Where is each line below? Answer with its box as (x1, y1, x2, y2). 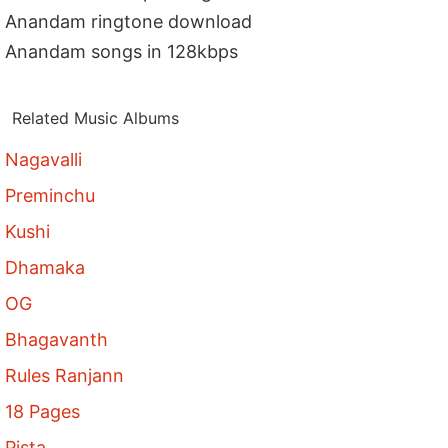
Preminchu (5, 184, 96, 206)
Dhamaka (5, 256, 86, 278)
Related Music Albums (12, 107, 180, 128)
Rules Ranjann (5, 364, 125, 386)
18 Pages (5, 400, 81, 422)
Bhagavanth (5, 328, 109, 350)
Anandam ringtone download (5, 10, 253, 32)
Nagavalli (5, 148, 83, 170)
